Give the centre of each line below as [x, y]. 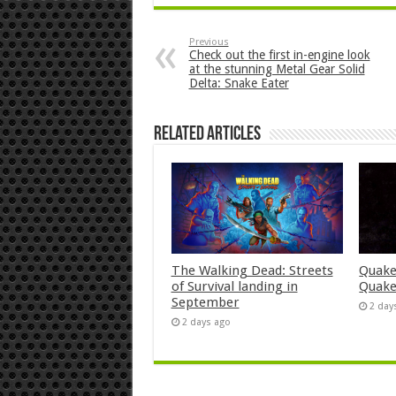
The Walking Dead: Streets [252, 271]
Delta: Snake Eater [239, 84]
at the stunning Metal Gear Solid [277, 69]
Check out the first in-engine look [279, 55]
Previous [209, 42]
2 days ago [206, 323]
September [205, 303]
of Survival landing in [234, 287]
